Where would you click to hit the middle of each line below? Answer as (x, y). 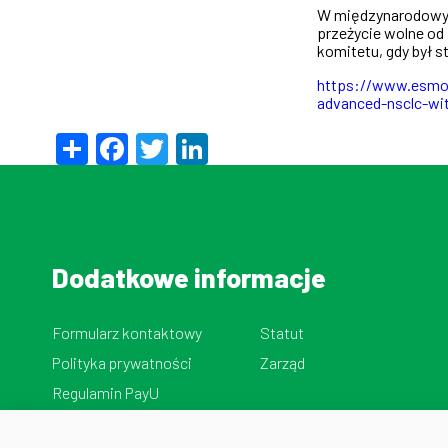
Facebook (195, 143)
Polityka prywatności (122, 362)
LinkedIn (268, 143)
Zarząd (282, 362)
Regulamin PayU (105, 392)
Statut (281, 332)
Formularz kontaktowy (127, 332)
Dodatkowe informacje (189, 276)
